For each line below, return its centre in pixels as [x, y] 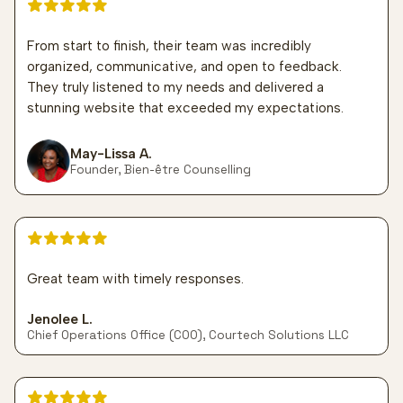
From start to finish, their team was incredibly [170, 45]
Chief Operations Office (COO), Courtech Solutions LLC [188, 335]
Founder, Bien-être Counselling [161, 169]
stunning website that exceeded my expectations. [186, 107]
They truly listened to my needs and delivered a [176, 86]
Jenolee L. [60, 318]
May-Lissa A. [112, 153]
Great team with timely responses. [136, 278]
